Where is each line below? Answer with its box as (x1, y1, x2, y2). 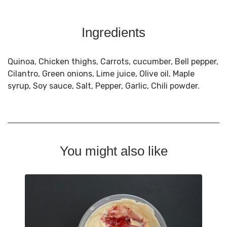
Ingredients (82, 24, 145, 40)
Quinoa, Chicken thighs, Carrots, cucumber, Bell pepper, (8, 56, 218, 66)
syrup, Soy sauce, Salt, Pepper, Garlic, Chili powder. (8, 81, 200, 91)
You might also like (59, 143, 168, 159)
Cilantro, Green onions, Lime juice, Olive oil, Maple (8, 68, 195, 79)
